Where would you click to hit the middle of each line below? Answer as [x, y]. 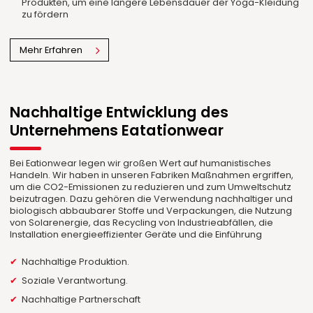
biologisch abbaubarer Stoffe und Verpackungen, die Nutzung [151, 210]
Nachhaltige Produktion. [75, 262]
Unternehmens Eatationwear [117, 131]
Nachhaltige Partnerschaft [81, 300]
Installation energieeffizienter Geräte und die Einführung [136, 234]
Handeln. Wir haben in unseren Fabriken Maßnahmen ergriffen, [152, 175]
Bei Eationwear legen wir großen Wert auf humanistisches [141, 163]
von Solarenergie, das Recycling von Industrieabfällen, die [142, 222]
